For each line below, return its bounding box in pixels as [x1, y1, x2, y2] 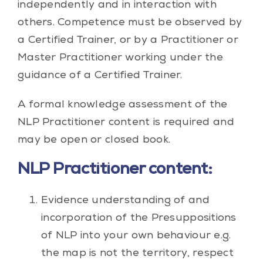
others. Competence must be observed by [17, 17, 242, 28]
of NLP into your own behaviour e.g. [41, 230, 231, 241]
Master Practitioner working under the [17, 52, 223, 63]
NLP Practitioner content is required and [17, 117, 234, 128]
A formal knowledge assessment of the [17, 99, 228, 110]
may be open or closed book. [17, 134, 171, 146]
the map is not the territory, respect [41, 248, 234, 259]
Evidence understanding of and [41, 195, 210, 206]
